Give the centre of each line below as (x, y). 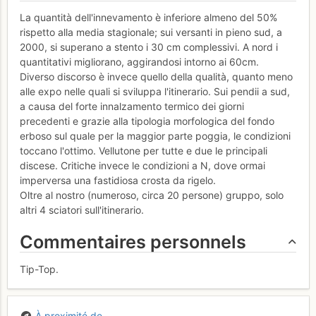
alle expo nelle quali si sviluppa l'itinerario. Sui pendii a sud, (155, 92)
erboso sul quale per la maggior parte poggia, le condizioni (155, 136)
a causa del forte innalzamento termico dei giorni (132, 107)
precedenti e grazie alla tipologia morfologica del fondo (147, 121)
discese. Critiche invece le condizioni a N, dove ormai (142, 166)
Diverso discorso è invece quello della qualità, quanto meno (156, 77)
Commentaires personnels (133, 242)
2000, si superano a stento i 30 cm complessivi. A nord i (149, 47)
